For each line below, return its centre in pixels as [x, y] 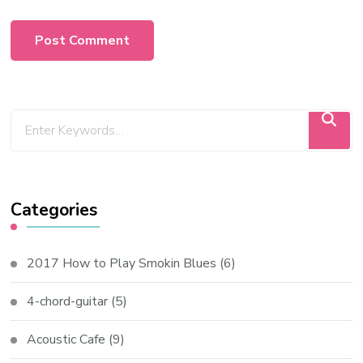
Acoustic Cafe [66, 339]
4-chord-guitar [68, 301]
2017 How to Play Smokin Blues [122, 263]
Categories [54, 209]
